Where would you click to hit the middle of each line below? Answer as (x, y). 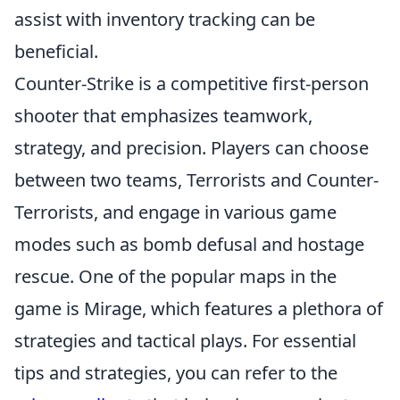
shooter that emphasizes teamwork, (163, 116)
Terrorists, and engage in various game (175, 212)
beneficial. (56, 51)
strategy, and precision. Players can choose (192, 148)
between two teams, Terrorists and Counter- (196, 180)
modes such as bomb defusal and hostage (189, 244)
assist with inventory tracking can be (165, 19)
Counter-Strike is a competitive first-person (192, 83)
